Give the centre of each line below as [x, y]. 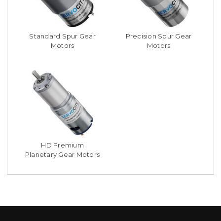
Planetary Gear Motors [62, 155]
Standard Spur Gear [62, 36]
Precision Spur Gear [159, 36]
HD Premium [62, 145]
